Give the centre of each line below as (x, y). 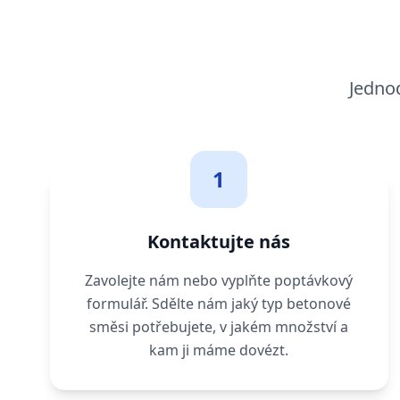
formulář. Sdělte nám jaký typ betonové (219, 304)
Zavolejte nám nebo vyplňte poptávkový (219, 281)
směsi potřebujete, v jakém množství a (219, 327)
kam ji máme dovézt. (219, 350)
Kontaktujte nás (219, 242)
